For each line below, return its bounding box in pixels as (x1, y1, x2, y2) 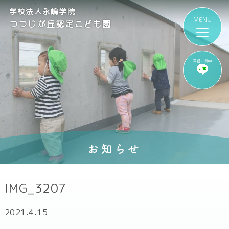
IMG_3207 (4, 179, 66, 197)
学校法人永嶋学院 (9, 7, 76, 17)
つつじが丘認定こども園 (9, 18, 112, 30)
